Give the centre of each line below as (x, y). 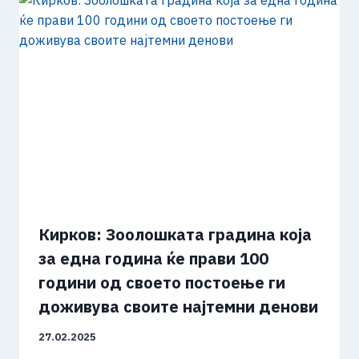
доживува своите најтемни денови (178, 307)
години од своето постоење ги (162, 283)
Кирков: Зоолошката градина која (175, 235)
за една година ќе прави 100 (153, 259)
